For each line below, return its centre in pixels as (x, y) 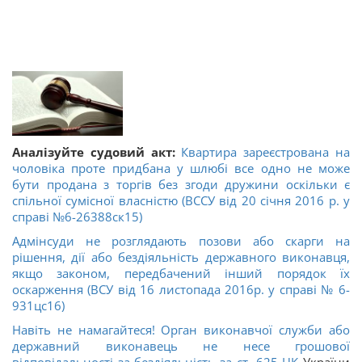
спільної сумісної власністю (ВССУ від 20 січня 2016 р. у (181, 201)
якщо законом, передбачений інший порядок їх (181, 274)
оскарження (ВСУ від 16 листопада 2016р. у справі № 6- (181, 290)
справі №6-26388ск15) (77, 217)
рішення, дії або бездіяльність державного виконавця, (181, 257)
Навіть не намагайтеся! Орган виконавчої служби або (181, 330)
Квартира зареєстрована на (266, 152)
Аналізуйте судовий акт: (94, 152)
